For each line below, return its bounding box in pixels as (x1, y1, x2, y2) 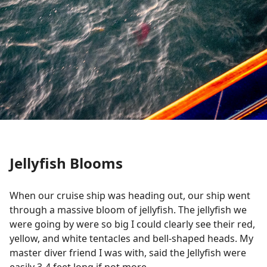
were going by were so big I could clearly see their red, (10, 218, 255, 231)
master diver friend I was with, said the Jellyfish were (10, 246, 246, 260)
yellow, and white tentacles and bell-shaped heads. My (10, 232, 253, 246)
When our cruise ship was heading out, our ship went (10, 189, 250, 203)
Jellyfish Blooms (10, 153, 123, 173)
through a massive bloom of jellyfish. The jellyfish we (10, 203, 247, 217)
